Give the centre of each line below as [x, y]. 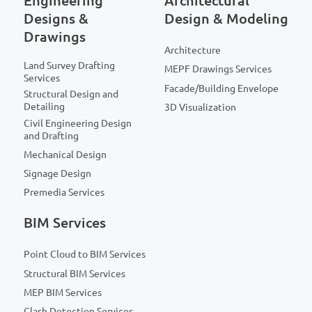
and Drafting [51, 135]
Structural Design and [71, 94]
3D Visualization [200, 107]
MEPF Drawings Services [218, 69]
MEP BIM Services [63, 292]
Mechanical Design [65, 154]
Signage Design [57, 174]
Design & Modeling [226, 19]
